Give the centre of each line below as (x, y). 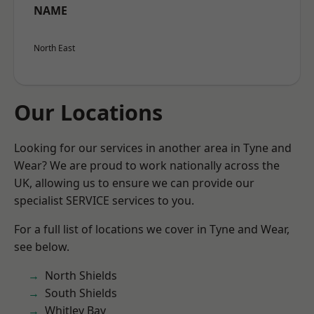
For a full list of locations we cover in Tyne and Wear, (152, 229)
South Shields (81, 293)
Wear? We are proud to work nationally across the (147, 165)
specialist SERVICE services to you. (104, 200)
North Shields (81, 275)
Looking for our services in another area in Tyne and (153, 148)
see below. (42, 247)
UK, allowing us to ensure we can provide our (134, 183)
